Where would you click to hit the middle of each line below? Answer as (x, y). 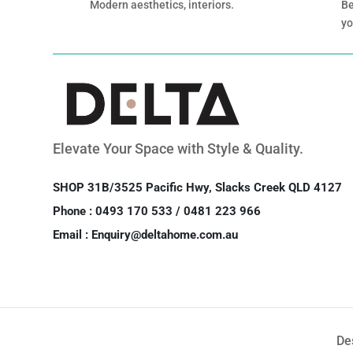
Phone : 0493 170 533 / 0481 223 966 (157, 211)
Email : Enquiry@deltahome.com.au (146, 234)
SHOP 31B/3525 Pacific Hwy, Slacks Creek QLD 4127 (198, 187)
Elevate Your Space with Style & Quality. (178, 148)
